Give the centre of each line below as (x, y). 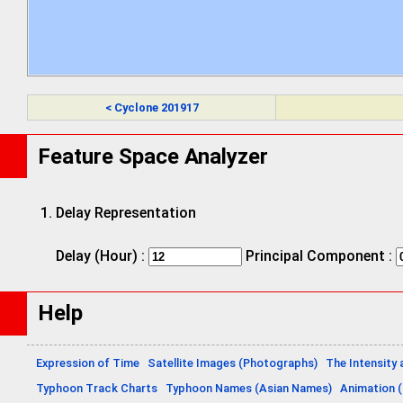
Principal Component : (319, 255)
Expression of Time (88, 363)
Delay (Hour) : (102, 255)
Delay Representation (126, 212)
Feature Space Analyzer (153, 156)
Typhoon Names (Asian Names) (249, 388)
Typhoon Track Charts (97, 388)
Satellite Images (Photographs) (233, 363)
